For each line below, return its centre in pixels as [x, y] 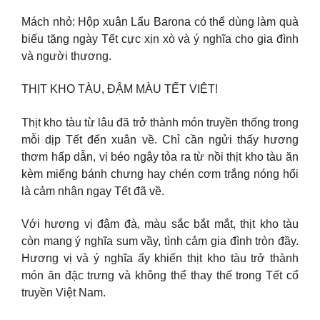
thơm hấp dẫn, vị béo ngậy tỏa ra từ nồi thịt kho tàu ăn [160, 156]
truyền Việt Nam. [64, 293]
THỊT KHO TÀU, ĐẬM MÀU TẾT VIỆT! [120, 89]
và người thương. [66, 56]
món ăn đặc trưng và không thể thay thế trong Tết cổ [160, 276]
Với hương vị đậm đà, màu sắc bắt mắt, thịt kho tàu [160, 224]
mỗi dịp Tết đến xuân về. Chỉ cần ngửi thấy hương [160, 139]
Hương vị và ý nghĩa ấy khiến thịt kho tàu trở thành [160, 259]
